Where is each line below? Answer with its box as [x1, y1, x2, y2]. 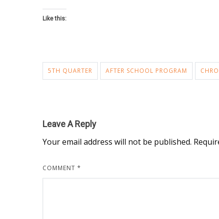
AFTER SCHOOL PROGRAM [106, 66, 187, 75]
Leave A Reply [43, 118, 96, 129]
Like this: [43, 15, 66, 22]
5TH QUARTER [48, 66, 92, 75]
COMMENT [43, 163, 77, 172]
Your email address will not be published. [43, 136, 192, 147]
